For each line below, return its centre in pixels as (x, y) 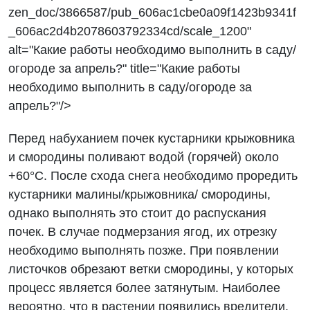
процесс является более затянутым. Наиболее (145, 288)
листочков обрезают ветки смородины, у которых (151, 269)
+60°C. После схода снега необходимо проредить (153, 176)
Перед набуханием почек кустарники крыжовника (152, 138)
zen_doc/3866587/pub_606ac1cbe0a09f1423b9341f (153, 12)
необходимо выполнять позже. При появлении (144, 250)
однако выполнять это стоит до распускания (138, 213)
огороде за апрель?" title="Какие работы (125, 69)
